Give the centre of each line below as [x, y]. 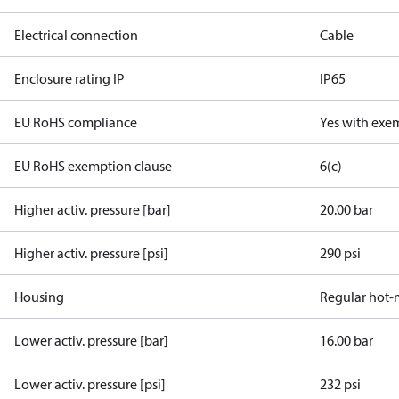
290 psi [341, 253]
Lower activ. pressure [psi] [90, 384]
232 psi [341, 384]
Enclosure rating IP [69, 78]
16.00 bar [347, 340]
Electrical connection [76, 35]
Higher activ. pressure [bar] [93, 209]
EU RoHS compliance [76, 122]
